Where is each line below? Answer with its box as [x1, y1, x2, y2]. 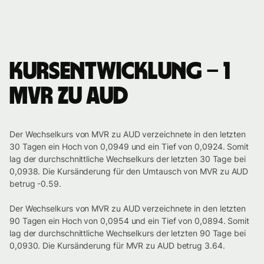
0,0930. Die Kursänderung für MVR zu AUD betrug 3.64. [9, 240, 225, 251]
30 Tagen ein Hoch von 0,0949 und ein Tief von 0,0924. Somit [9, 141, 249, 152]
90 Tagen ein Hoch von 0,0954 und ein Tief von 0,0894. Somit [9, 216, 250, 226]
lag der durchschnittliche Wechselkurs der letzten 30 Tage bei [9, 154, 246, 164]
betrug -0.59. [9, 179, 61, 189]
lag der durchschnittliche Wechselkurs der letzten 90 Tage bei [9, 228, 246, 239]
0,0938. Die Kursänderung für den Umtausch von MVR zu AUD [9, 166, 249, 177]
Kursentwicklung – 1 [9, 60, 230, 84]
